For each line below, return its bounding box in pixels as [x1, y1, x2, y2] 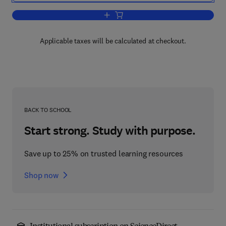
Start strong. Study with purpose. [24, 123, 196, 139]
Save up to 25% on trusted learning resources [24, 148, 183, 158]
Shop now [24, 170, 59, 180]
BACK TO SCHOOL [24, 106, 72, 114]
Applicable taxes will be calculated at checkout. [39, 36, 187, 45]
